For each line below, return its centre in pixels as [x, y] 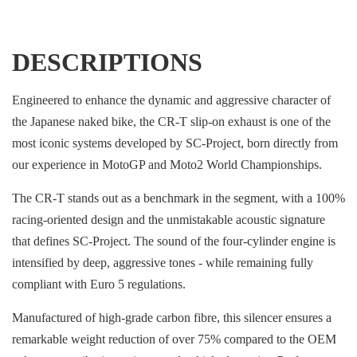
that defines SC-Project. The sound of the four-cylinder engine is [174, 241]
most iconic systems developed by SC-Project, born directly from [175, 143]
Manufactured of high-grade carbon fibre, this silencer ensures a [172, 318]
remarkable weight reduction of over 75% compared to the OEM [174, 339]
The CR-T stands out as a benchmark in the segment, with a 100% [178, 198]
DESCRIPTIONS [107, 62]
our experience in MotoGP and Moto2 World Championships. [167, 165]
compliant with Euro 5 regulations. [99, 284]
